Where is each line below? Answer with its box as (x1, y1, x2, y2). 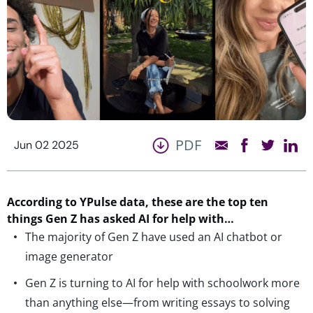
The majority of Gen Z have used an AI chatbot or (25, 228, 282, 245)
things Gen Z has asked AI (7, 210, 152, 226)
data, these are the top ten (117, 194, 268, 210)
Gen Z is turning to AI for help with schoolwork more (25, 275, 300, 291)
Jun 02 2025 (14, 137, 79, 152)
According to (7, 194, 80, 210)
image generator (25, 248, 113, 264)
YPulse (80, 194, 117, 210)
